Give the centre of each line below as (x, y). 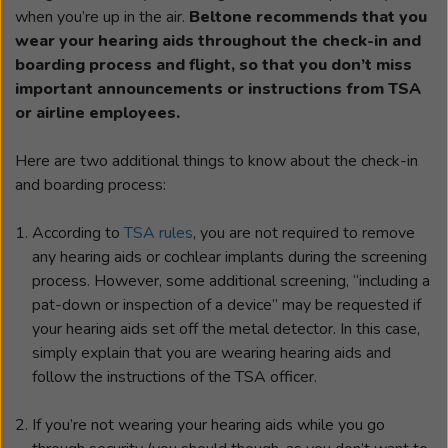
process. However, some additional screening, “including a (231, 280)
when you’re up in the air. (102, 16)
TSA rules (158, 232)
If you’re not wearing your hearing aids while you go (208, 424)
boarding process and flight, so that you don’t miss (213, 64)
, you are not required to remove (304, 232)
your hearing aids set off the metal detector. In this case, (226, 328)
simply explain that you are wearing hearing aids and (211, 352)
